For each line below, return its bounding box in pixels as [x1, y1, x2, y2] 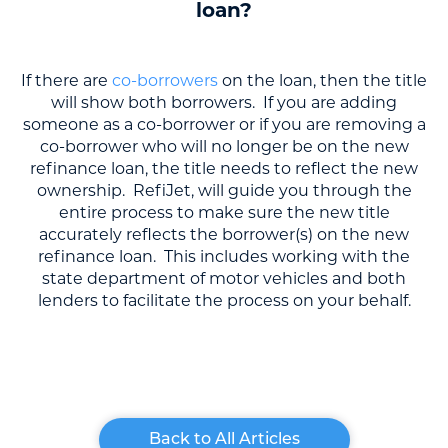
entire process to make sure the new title [58, 202, 390, 222]
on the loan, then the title [218, 70, 427, 90]
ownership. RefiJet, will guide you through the [36, 180, 412, 200]
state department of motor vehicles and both [42, 268, 406, 288]
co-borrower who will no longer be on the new [39, 136, 409, 156]
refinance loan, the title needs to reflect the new [30, 158, 418, 178]
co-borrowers [112, 70, 218, 90]
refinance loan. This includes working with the [38, 246, 410, 266]
